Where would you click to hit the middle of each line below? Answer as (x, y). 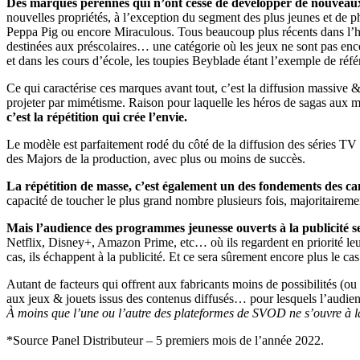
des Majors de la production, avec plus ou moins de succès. (156, 158)
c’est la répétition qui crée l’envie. (97, 117)
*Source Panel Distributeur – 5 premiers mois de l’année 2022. (165, 340)
